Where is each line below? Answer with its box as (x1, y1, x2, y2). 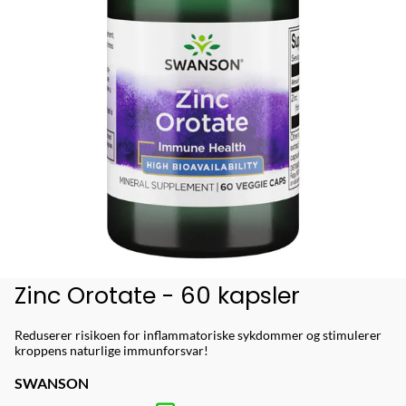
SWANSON (14, 373, 89, 391)
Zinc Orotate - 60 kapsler (14, 278, 300, 312)
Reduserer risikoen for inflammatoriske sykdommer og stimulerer (14, 326, 382, 343)
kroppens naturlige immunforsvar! (14, 342, 208, 358)
